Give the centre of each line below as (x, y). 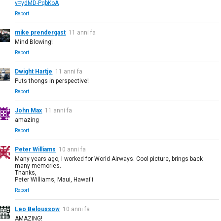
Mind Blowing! (34, 42)
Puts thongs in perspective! (52, 81)
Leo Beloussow (37, 209)
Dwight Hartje (34, 71)
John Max (29, 110)
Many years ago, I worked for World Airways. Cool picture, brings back (109, 159)
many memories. (38, 166)
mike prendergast (40, 32)
